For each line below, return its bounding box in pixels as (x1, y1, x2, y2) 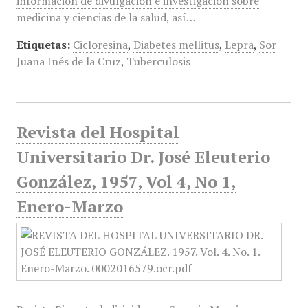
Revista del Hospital (16, 121, 179, 143)
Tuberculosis (126, 54, 190, 69)
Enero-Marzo (16, 195, 123, 217)
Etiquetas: (16, 37, 70, 52)
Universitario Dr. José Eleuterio (16, 146, 270, 168)
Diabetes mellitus (133, 37, 219, 52)
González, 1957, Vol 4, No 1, (16, 170, 236, 192)
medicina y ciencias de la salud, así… (16, 10, 196, 25)
